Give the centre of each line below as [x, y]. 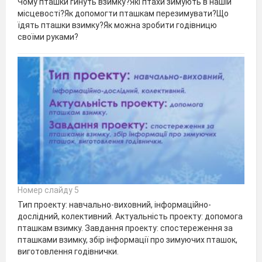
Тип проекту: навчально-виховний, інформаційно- [114, 204]
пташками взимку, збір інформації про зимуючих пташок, [127, 239]
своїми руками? [48, 37]
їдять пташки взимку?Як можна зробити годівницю [117, 25]
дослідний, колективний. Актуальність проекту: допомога [130, 216]
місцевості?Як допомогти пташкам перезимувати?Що [123, 14]
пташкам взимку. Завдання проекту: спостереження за [125, 228]
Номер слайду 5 [48, 190]
